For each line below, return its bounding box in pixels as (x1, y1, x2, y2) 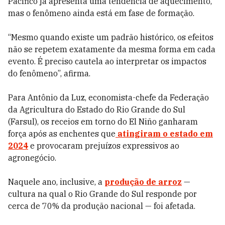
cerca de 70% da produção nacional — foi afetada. (8, 201, 195, 211)
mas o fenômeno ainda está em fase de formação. (8, 8, 194, 18)
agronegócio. (8, 153, 56, 163)
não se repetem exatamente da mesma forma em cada (8, 44, 215, 54)
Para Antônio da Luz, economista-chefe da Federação (8, 92, 209, 102)
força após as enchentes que (8, 129, 116, 139)
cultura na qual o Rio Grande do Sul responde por (8, 189, 197, 199)
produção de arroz (104, 177, 182, 187)
